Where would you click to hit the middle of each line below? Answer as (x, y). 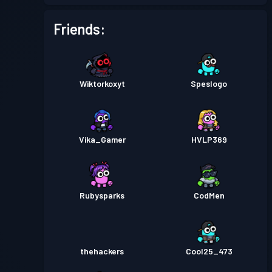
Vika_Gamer (102, 139)
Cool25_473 (209, 251)
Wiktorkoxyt (102, 83)
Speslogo (209, 83)
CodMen (209, 195)
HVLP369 (209, 139)
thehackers (102, 251)
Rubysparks (102, 195)
